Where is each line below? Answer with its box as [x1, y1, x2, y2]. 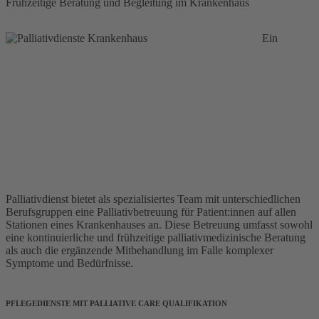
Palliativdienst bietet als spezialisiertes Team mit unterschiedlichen [6, 193, 300, 206]
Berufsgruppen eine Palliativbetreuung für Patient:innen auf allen [6, 206, 296, 219]
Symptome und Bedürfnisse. [6, 257, 133, 270]
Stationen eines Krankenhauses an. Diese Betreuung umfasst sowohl [6, 219, 313, 231]
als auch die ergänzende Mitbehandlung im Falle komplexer [6, 244, 273, 257]
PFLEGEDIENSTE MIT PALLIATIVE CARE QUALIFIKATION [6, 299, 227, 308]
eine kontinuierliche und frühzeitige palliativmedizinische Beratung [6, 231, 305, 244]
